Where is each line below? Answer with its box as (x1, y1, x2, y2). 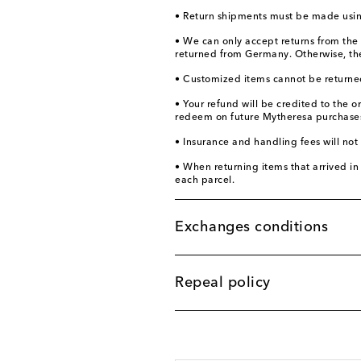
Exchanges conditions (175, 219, 328, 234)
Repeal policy (175, 275, 271, 290)
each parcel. (175, 176, 234, 185)
